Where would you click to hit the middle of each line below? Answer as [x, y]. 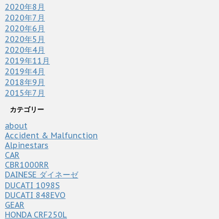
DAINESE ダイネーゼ [42, 175]
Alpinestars [27, 145]
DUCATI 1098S [32, 186]
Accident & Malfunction [51, 136]
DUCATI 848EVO [35, 195]
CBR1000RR [27, 165]
